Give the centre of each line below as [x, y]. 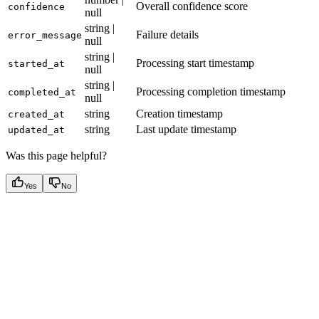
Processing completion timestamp [211, 91]
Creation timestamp [179, 113]
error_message [45, 35]
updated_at [36, 130]
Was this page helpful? [56, 155]
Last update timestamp [186, 129]
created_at [36, 114]
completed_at [42, 92]
